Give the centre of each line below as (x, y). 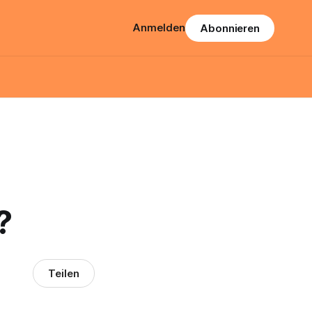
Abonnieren (230, 28)
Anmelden (159, 28)
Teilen (64, 273)
